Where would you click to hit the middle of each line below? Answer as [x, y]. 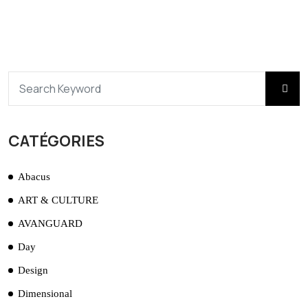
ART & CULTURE [58, 200]
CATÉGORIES [56, 141]
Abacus [34, 177]
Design [33, 271]
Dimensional [45, 294]
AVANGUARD [50, 224]
